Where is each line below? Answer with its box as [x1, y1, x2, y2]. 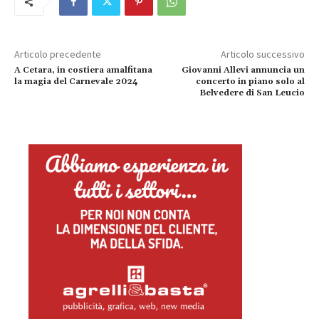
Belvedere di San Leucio [199, 88, 305, 99]
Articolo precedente [14, 48, 101, 61]
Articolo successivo [220, 48, 305, 61]
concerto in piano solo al [195, 76, 305, 88]
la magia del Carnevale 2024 [14, 76, 138, 88]
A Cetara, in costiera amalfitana [14, 65, 152, 76]
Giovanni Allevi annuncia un [181, 65, 305, 76]
